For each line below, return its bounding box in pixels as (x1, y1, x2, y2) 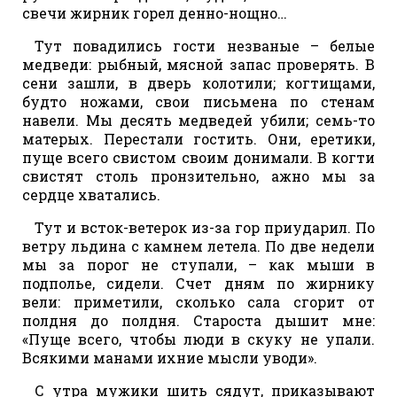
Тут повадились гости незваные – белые (35, 35, 375, 55)
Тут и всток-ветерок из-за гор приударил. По (35, 217, 375, 237)
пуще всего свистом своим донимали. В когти (22, 147, 375, 167)
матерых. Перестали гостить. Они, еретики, (22, 128, 375, 148)
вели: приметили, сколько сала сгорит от (22, 292, 375, 311)
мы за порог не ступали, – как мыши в (22, 254, 375, 274)
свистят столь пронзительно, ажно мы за (22, 166, 375, 185)
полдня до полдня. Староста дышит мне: (22, 310, 375, 330)
